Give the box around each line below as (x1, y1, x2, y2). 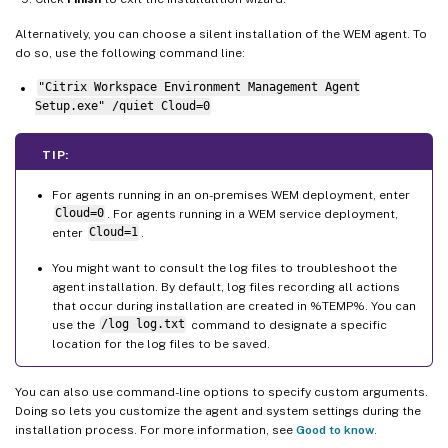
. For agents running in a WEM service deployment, (106, 206, 398, 221)
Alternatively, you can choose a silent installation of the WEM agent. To (15, 26, 427, 41)
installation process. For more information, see (15, 422, 296, 437)
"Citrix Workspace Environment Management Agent (37, 80, 360, 95)
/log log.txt (100, 317, 185, 332)
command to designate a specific (187, 317, 387, 332)
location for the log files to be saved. (52, 336, 270, 351)
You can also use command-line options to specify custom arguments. (15, 384, 428, 399)
